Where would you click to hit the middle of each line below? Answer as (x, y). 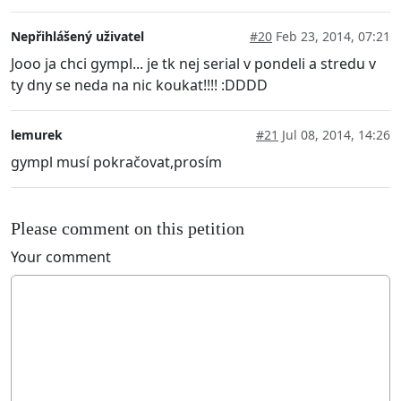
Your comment (61, 257)
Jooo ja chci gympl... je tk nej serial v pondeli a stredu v (193, 63)
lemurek (37, 134)
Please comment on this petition (128, 229)
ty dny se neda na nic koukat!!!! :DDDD (139, 85)
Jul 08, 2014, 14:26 (334, 134)
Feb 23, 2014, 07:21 (331, 36)
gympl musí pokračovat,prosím (116, 162)
